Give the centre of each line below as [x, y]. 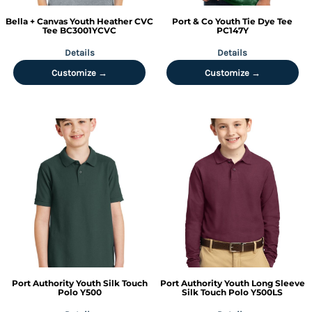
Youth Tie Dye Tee [254, 21]
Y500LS [267, 292]
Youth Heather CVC [112, 21]
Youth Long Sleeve [264, 283]
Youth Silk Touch [111, 283]
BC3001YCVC [88, 30]
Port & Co [193, 21]
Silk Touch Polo [216, 292]
